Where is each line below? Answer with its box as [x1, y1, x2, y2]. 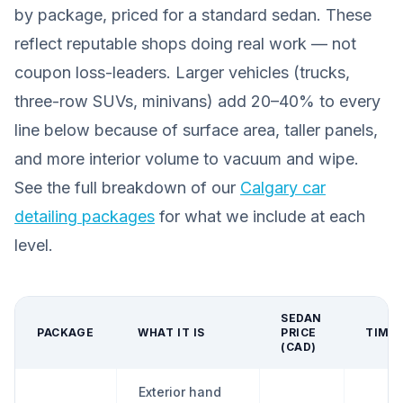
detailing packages [14, 207, 155, 226]
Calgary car [240, 178, 326, 197]
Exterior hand [139, 384, 221, 399]
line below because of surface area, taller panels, [14, 121, 378, 139]
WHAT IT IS [138, 326, 205, 339]
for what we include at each [155, 207, 365, 226]
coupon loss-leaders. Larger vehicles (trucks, [14, 63, 350, 82]
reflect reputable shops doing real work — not [14, 34, 356, 53]
